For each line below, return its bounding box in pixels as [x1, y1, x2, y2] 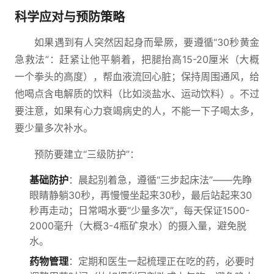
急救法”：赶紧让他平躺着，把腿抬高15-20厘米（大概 [15, 53, 259, 65]
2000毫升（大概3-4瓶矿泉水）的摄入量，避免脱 [29, 220, 246, 232]
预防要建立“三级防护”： [34, 148, 139, 160]
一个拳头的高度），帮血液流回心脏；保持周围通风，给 [15, 70, 259, 83]
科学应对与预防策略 [15, 10, 125, 24]
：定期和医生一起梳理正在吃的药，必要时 [68, 255, 254, 267]
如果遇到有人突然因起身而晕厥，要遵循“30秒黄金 [34, 36, 259, 48]
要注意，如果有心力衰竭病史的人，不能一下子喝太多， [15, 105, 259, 117]
